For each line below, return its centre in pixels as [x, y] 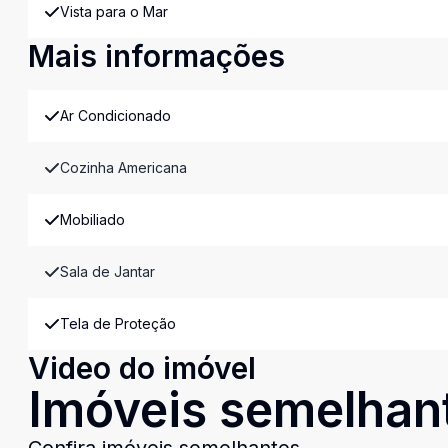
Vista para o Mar [114, 11]
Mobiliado [92, 219]
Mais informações [156, 56]
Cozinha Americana [123, 167]
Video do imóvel [142, 368]
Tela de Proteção [118, 323]
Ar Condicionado [115, 115]
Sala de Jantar [107, 271]
